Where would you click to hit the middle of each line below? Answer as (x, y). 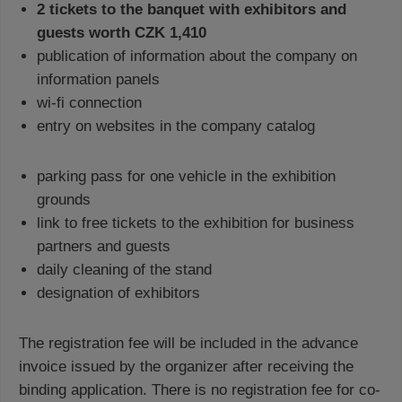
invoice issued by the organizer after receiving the (186, 367)
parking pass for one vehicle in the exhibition (186, 176)
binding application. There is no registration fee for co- (200, 390)
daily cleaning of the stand (124, 270)
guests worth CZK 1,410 (122, 33)
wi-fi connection (89, 103)
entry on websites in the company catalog (176, 126)
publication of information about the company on (197, 56)
